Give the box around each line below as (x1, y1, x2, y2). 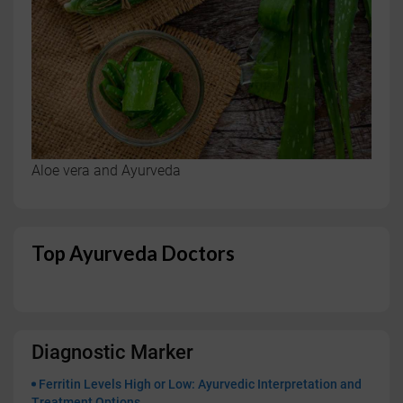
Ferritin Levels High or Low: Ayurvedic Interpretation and (39, 377, 362, 391)
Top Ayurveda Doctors (31, 241, 235, 265)
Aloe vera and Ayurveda (31, 162, 181, 179)
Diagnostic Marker (31, 341, 193, 363)
